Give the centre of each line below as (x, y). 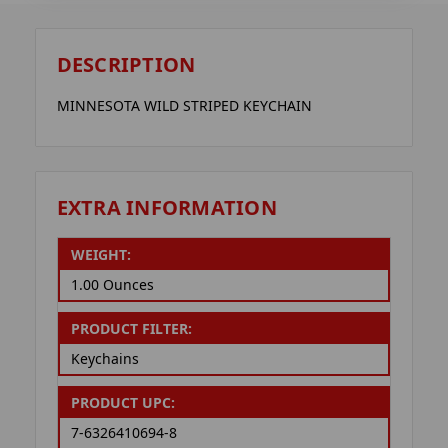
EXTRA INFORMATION (166, 207)
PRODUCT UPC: (122, 403)
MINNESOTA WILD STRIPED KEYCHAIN (184, 106)
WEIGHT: (100, 255)
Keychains (104, 359)
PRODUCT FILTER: (131, 329)
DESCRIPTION (126, 65)
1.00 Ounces (112, 285)
